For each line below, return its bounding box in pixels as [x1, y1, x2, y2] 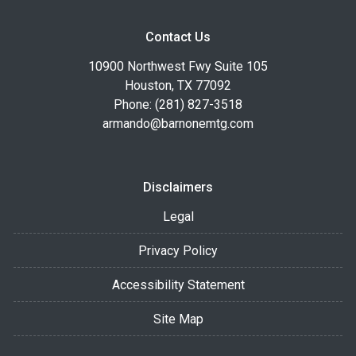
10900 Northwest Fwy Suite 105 [88, 58, 268, 74]
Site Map [153, 311, 203, 327]
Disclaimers [143, 179, 213, 195]
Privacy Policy [138, 242, 218, 258]
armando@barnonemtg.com [103, 115, 253, 131]
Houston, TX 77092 [125, 77, 231, 93]
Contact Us [145, 29, 211, 44]
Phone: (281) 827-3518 [114, 96, 242, 112]
